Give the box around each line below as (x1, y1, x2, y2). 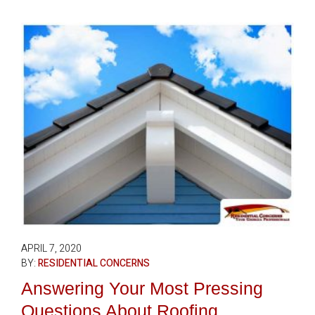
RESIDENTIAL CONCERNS (38, 256, 150, 271)
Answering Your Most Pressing (21, 278, 263, 298)
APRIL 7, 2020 (21, 241, 82, 256)
